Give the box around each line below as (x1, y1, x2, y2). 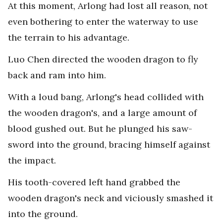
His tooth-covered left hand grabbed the (8, 176, 180, 188)
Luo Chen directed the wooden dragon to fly (8, 54, 198, 65)
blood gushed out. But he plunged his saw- (8, 123, 192, 134)
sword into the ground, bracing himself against (8, 139, 210, 150)
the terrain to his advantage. (8, 32, 129, 43)
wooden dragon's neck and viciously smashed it (8, 192, 213, 204)
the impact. (8, 155, 56, 166)
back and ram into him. (8, 69, 106, 81)
